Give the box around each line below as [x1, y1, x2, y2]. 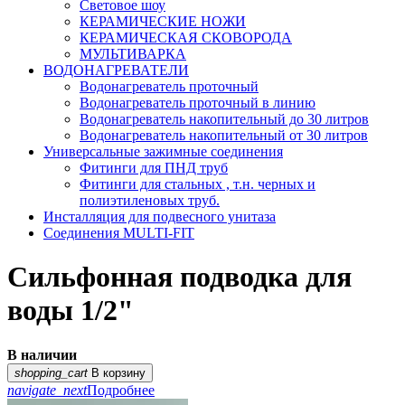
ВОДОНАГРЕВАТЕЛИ [43, 62, 189, 78]
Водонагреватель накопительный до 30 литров [80, 111, 369, 127]
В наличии [7, 346, 77, 363]
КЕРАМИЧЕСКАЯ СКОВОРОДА [80, 30, 292, 45]
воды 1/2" [7, 294, 134, 327]
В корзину [88, 365, 146, 380]
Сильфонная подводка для [7, 260, 352, 294]
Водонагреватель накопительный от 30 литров [80, 127, 368, 143]
